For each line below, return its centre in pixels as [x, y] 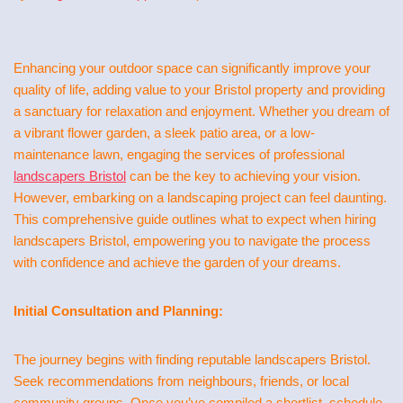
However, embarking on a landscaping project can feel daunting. [200, 197]
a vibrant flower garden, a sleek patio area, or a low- [164, 133]
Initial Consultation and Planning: [118, 311]
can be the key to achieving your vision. [243, 176]
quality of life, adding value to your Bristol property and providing [199, 90]
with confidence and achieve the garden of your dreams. [177, 262]
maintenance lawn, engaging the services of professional [179, 154]
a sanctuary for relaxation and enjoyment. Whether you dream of [201, 111]
